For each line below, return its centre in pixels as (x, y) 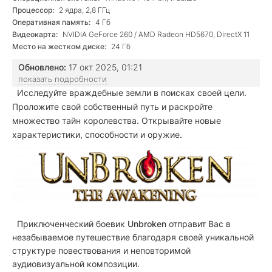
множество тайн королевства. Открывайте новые (117, 121)
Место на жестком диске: (59, 46)
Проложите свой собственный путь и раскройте (112, 107)
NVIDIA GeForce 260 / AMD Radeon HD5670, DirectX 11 (155, 34)
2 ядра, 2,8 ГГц (83, 10)
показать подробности (63, 79)
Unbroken (147, 224)
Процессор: (33, 10)
